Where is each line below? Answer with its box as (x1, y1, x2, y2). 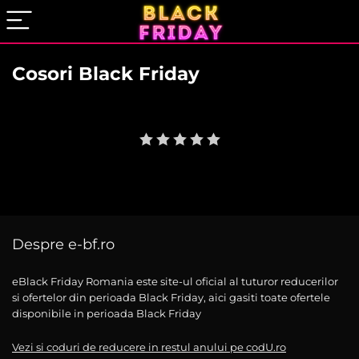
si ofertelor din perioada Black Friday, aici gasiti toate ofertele (12, 291, 330, 304)
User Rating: (95, 115, 171, 131)
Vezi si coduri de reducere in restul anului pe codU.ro (12, 341, 286, 353)
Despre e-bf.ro (12, 236, 115, 253)
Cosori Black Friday (12, 63, 200, 85)
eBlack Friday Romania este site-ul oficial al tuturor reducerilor (12, 275, 338, 288)
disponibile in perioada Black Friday (12, 307, 201, 320)
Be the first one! (171, 115, 264, 131)
